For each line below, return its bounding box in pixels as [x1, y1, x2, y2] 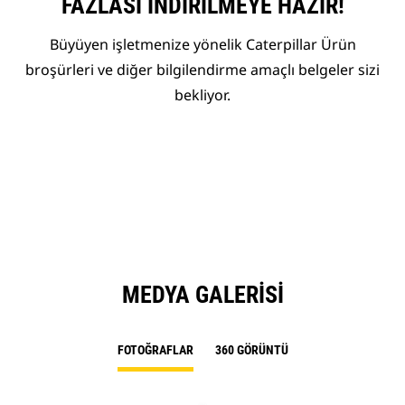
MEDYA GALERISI [121, 281, 284, 309]
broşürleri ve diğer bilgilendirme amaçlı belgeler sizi [25, 60, 380, 80]
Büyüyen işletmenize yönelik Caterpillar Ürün [49, 34, 356, 55]
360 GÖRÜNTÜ [214, 343, 288, 358]
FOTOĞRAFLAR [117, 343, 193, 358]
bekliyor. [174, 85, 231, 106]
